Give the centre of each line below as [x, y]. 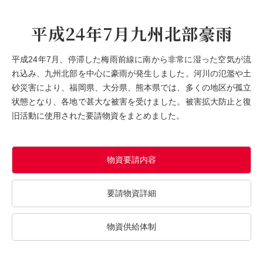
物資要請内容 [131, 159]
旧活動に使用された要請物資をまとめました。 [98, 115]
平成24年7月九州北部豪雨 [131, 33]
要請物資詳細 [131, 193]
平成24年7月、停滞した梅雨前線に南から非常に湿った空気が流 [131, 59]
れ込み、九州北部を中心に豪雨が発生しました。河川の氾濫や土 [131, 73]
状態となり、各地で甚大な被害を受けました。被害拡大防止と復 [131, 101]
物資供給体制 [131, 226]
